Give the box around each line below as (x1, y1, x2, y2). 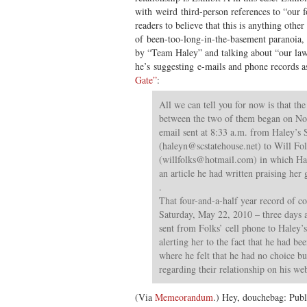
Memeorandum (155, 290, 213, 304)
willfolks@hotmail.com (162, 152, 254, 166)
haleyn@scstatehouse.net (162, 138, 258, 152)
